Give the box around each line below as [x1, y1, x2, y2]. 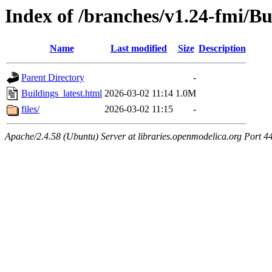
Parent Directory [21, 72, 84, 83]
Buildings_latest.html [21, 88, 102, 99]
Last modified [110, 43, 167, 54]
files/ [21, 104, 39, 115]
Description [199, 43, 246, 54]
